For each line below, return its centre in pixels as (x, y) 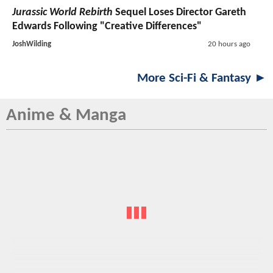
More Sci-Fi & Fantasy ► (202, 79)
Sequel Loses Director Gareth (179, 13)
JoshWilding (32, 44)
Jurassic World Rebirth (62, 13)
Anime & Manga (66, 116)
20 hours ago (229, 44)
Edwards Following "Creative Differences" (107, 27)
